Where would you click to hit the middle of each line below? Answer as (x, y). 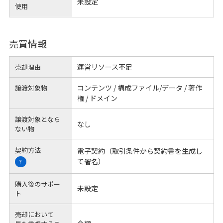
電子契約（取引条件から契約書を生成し (140, 151)
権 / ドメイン (97, 98)
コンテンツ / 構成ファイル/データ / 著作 (139, 88)
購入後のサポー (38, 184)
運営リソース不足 (105, 66)
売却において (35, 215)
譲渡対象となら (38, 119)
